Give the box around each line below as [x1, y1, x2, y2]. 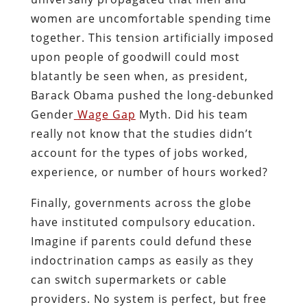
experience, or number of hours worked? [30, 164, 271, 180]
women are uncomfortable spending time [30, 10, 271, 26]
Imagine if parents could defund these [30, 233, 252, 249]
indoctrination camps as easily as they [30, 252, 254, 268]
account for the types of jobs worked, [30, 145, 248, 160]
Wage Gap [77, 106, 136, 122]
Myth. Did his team [135, 106, 248, 122]
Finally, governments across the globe [30, 195, 251, 210]
